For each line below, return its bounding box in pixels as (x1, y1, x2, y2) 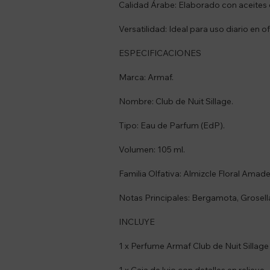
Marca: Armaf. (119, 71, 174, 83)
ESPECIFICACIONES (119, 47, 201, 58)
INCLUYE (119, 216, 155, 227)
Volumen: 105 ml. (119, 143, 185, 155)
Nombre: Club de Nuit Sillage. (119, 95, 233, 107)
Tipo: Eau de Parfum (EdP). (119, 119, 225, 131)
